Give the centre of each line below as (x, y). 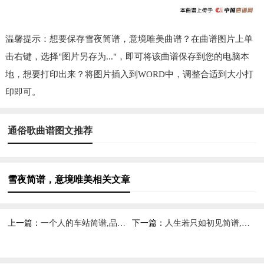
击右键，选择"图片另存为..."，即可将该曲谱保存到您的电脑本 (127, 56)
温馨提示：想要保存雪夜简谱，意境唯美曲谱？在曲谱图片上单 (129, 39)
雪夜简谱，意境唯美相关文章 (69, 179)
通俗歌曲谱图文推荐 (50, 130)
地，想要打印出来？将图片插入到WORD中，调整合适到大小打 (129, 74)
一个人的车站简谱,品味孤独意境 (79, 223)
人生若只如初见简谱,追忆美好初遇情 (203, 223)
